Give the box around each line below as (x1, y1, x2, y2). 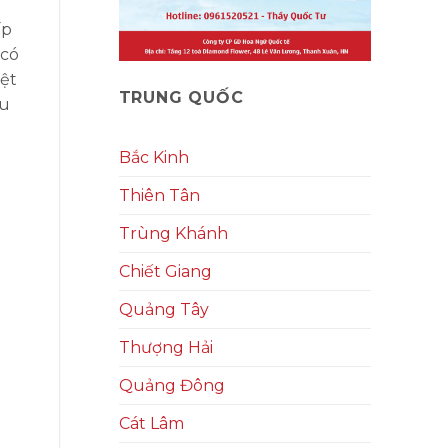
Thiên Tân (118, 186, 200, 206)
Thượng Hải (118, 338, 213, 358)
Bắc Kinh (118, 148, 189, 168)
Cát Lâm (118, 414, 184, 434)
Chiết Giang (118, 262, 212, 282)
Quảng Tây (118, 300, 209, 320)
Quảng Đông (118, 376, 225, 396)
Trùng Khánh (118, 224, 228, 244)
